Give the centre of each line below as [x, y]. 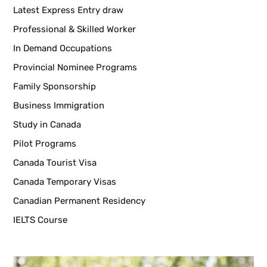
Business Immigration [59, 105]
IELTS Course [41, 220]
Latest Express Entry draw [69, 10]
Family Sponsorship [55, 86]
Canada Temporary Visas [65, 181]
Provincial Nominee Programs [75, 67]
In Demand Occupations [63, 48]
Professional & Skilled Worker [75, 29]
